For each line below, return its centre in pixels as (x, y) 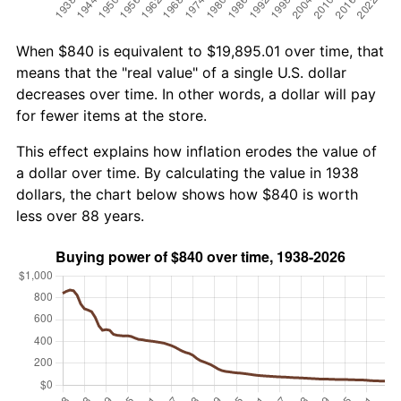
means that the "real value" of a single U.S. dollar (181, 72)
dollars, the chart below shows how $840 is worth (187, 194)
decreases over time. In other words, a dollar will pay (196, 94)
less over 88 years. (80, 215)
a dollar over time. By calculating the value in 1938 (188, 172)
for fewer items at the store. (111, 115)
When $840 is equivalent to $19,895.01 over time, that (200, 51)
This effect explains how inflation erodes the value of (196, 151)
